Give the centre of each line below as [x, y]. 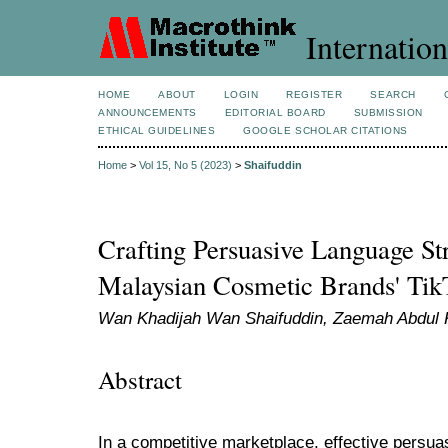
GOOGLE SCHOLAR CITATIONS [325, 130]
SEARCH [393, 94]
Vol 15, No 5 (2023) [185, 165]
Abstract [140, 379]
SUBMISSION [388, 112]
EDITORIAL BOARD [275, 112]
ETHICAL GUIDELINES [157, 130]
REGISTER [314, 94]
